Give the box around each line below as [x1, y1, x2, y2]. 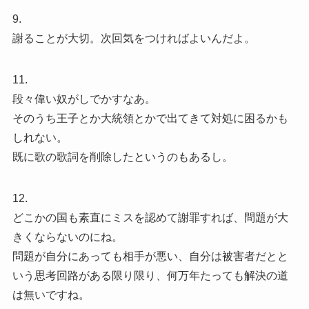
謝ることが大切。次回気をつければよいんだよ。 [12, 32, 255, 44]
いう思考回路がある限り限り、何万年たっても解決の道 [12, 269, 288, 281]
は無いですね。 [12, 288, 90, 301]
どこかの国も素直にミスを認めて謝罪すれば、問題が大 [12, 211, 288, 223]
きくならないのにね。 [12, 230, 123, 243]
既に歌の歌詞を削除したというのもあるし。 [12, 150, 233, 163]
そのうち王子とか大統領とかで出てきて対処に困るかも [12, 112, 288, 124]
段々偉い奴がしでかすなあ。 [12, 92, 156, 105]
